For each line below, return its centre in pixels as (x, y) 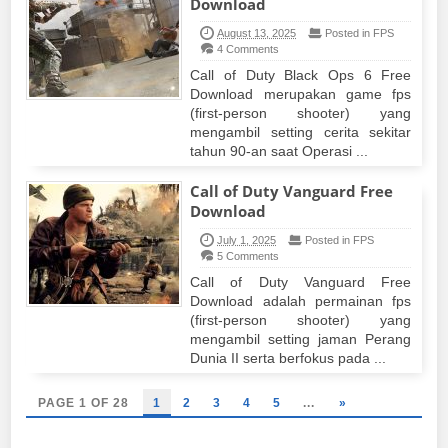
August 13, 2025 (257, 33)
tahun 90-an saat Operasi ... (279, 151)
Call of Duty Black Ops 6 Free (301, 75)
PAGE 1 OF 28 (84, 403)
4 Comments (248, 49)
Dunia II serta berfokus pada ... (288, 358)
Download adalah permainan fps (301, 301)
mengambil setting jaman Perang (301, 339)
